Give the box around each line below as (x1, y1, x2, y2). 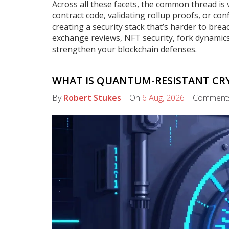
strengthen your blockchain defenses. (52, 43, 197, 55)
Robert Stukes (63, 92, 121, 103)
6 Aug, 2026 (142, 92, 185, 103)
